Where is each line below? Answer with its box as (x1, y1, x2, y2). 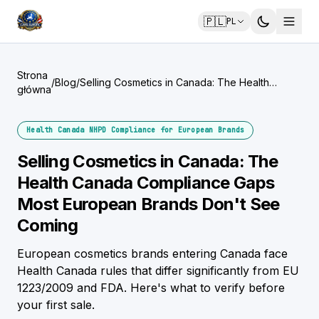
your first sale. (17, 298, 95, 312)
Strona (17, 69, 48, 81)
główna (17, 83, 51, 95)
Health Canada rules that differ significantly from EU (17, 263, 299, 278)
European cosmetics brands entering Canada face (17, 246, 288, 261)
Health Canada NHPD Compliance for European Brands (26, 125, 245, 135)
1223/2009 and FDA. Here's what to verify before (17, 281, 285, 295)
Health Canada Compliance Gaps (17, 172, 275, 193)
